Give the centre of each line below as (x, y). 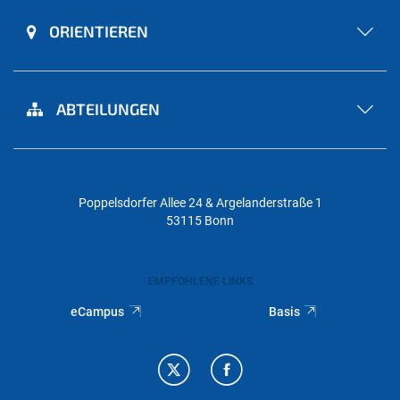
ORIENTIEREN (99, 31)
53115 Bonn (200, 220)
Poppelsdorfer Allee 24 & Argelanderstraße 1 (200, 202)
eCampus (98, 311)
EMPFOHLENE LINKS (200, 281)
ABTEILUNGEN (108, 108)
